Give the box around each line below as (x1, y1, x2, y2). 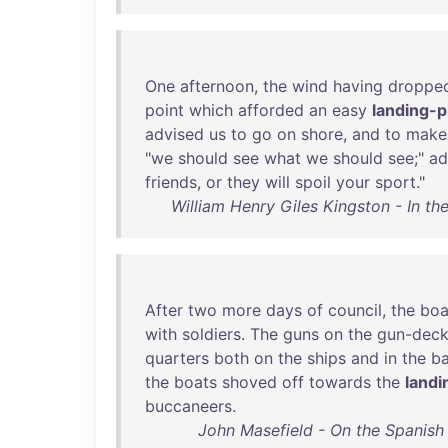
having (333, 76, 383, 96)
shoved (222, 372, 277, 392)
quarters (145, 348, 209, 368)
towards (309, 372, 371, 392)
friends (145, 172, 197, 192)
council (328, 300, 382, 320)
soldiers (182, 324, 241, 344)
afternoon (180, 76, 254, 96)
